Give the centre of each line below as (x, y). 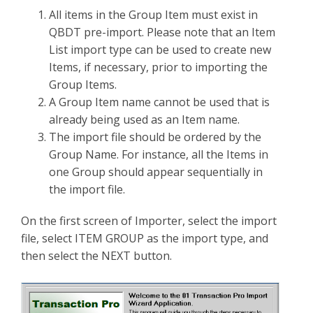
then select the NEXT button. (96, 256)
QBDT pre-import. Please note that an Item (162, 32)
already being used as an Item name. (144, 119)
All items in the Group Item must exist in (153, 15)
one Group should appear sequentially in (156, 172)
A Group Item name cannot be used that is (159, 102)
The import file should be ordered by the (155, 137)
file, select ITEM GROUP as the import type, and (145, 238)
